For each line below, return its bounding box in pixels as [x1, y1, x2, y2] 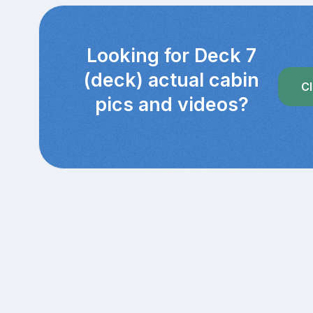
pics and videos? [94, 92, 249, 116]
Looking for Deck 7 [87, 43, 257, 67]
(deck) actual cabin [84, 68, 260, 92]
